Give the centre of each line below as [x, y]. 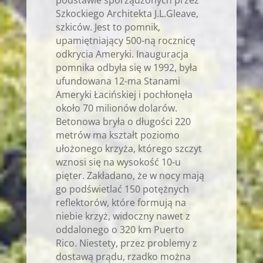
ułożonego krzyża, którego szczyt [129, 148]
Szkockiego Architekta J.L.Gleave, [127, 13]
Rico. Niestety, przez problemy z [126, 243]
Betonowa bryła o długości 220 [123, 121]
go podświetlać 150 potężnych [122, 189]
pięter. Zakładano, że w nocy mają [130, 175]
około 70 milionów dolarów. [116, 108]
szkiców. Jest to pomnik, [108, 27]
